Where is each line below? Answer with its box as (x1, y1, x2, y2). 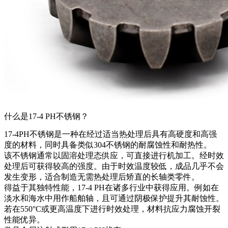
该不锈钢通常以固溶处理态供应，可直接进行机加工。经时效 (4, 151, 224, 160)
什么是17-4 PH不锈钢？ (4, 112, 89, 121)
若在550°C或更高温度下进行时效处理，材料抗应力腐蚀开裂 (4, 205, 220, 214)
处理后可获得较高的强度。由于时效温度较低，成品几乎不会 (4, 162, 224, 171)
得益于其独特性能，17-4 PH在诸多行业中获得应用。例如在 (4, 183, 219, 192)
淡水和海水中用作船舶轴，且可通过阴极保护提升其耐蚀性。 (4, 194, 224, 203)
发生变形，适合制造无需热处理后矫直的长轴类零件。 (4, 173, 199, 182)
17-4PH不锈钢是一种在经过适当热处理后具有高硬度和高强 (4, 130, 217, 139)
